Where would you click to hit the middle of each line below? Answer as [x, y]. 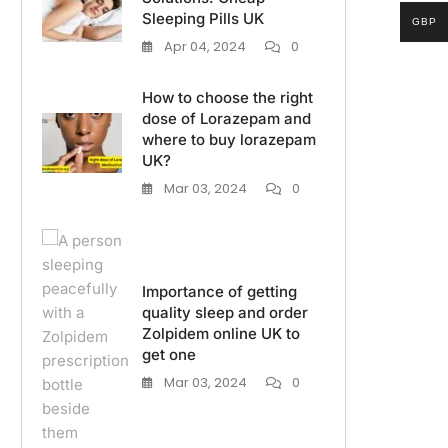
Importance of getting [219, 292]
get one [169, 355]
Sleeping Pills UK [203, 19]
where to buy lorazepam [229, 140]
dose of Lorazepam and [226, 119]
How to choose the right [227, 98]
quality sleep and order [225, 313]
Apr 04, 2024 [205, 47]
